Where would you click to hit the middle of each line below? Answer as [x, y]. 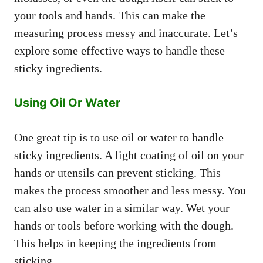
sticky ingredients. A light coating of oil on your [129, 155]
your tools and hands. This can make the [110, 15]
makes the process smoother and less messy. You [130, 190]
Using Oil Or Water [67, 102]
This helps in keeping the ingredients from [115, 243]
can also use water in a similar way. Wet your [122, 208]
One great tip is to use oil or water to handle [119, 137]
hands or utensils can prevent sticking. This [117, 172]
